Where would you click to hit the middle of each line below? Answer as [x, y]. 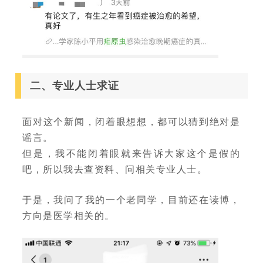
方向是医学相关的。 [69, 215]
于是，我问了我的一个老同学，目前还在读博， [131, 199]
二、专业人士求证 [75, 85]
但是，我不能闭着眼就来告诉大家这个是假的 [131, 153]
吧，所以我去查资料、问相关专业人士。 [115, 168]
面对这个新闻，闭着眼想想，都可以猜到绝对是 [131, 121]
